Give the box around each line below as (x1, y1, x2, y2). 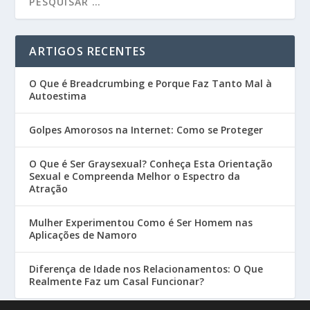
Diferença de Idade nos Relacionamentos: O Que (29, 262, 264, 275)
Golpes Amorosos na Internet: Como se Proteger (29, 123, 264, 136)
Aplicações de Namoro (29, 228, 138, 241)
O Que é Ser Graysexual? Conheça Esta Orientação (29, 157, 273, 170)
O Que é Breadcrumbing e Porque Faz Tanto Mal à (29, 77, 273, 90)
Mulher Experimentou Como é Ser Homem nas (29, 216, 253, 229)
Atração (29, 182, 69, 195)
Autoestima (29, 89, 87, 102)
